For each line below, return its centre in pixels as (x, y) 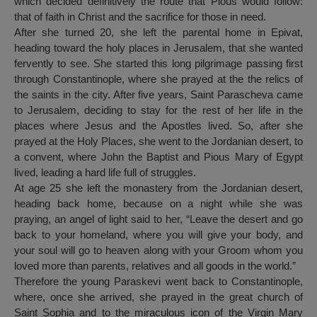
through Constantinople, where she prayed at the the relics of (158, 79)
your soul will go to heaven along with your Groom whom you (158, 250)
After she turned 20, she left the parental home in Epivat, (158, 33)
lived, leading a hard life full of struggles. (105, 173)
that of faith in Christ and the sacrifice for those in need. (140, 17)
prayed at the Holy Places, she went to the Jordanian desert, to (158, 142)
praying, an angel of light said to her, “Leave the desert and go (158, 219)
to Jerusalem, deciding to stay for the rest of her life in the (158, 110)
